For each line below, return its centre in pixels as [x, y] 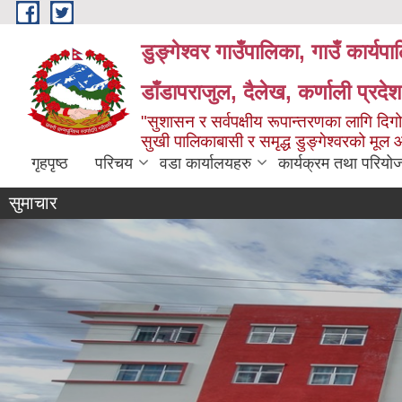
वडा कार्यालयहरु [205, 163]
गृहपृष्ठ [50, 163]
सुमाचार [33, 203]
